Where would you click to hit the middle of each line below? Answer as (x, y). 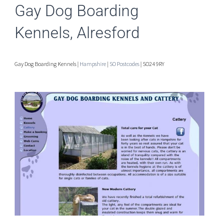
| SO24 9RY (152, 64)
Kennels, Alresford (77, 33)
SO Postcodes (124, 64)
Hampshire (93, 64)
